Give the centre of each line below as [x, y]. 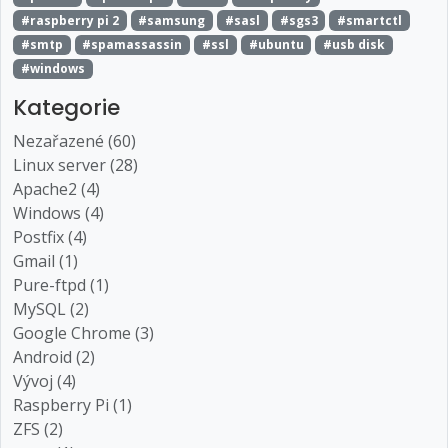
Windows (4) [58, 213]
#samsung [172, 20]
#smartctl [370, 20]
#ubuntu [276, 44]
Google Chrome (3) [83, 333]
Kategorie [66, 108]
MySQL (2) [51, 309]
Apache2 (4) [56, 189]
